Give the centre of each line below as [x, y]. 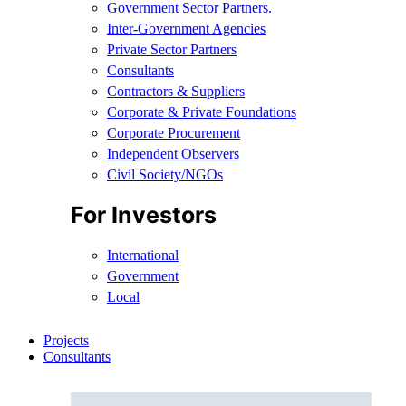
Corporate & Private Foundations [202, 111]
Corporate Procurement [174, 132]
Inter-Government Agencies [186, 28]
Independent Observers [173, 153]
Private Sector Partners [172, 49]
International [143, 256]
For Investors [144, 215]
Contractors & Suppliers [176, 91]
